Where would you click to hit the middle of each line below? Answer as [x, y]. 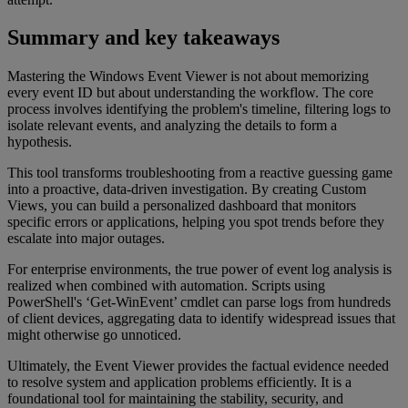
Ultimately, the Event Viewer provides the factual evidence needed [198, 366]
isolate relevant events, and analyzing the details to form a [172, 126]
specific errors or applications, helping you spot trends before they [196, 222]
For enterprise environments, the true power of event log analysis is [199, 270]
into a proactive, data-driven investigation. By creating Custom [187, 189]
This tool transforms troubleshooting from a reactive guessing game [200, 173]
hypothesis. [40, 142]
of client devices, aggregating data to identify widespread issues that [201, 319]
